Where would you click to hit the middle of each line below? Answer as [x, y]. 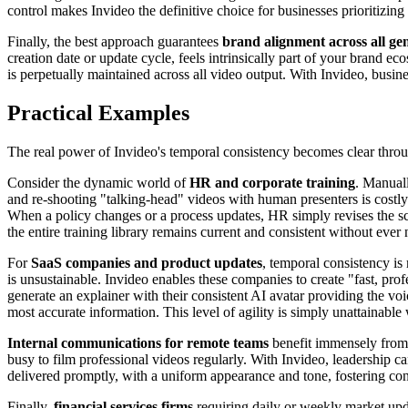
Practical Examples [98, 112]
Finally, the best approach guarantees [115, 41]
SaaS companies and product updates [147, 262]
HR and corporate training [272, 182]
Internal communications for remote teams [138, 342]
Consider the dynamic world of [98, 182]
